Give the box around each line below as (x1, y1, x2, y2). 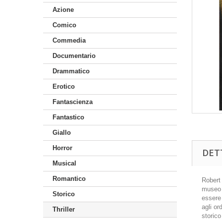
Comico (53, 21, 76, 29)
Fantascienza (53, 98, 93, 106)
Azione (53, 6, 74, 13)
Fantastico (53, 113, 84, 121)
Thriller (53, 206, 75, 213)
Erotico (53, 83, 75, 90)
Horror (53, 144, 72, 152)
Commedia (53, 37, 86, 44)
